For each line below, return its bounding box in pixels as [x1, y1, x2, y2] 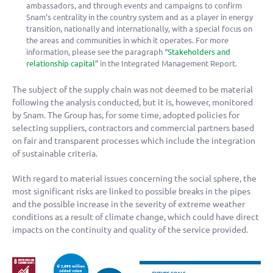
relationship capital [26, 58, 96, 68]
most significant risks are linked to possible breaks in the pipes [12, 186, 250, 197]
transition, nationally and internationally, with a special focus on [26, 24, 253, 33]
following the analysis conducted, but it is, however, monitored [12, 97, 253, 108]
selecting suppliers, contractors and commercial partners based [12, 123, 254, 133]
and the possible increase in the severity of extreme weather [12, 199, 245, 210]
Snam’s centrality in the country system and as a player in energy [26, 12, 253, 21]
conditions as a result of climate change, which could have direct [12, 212, 259, 222]
